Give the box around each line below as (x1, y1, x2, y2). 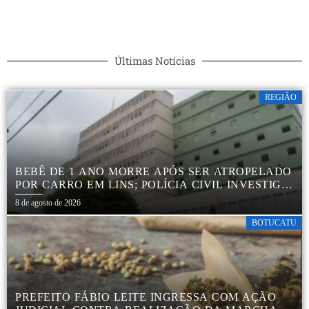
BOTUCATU (252, 218, 297, 228)
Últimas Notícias (114, 54, 195, 68)
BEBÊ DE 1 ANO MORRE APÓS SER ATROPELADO (15, 166, 292, 177)
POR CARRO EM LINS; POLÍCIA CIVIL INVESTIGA (15, 179, 290, 190)
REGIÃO (265, 92, 297, 102)
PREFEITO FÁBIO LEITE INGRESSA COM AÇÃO (15, 291, 276, 303)
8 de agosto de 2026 (15, 198, 81, 208)
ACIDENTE (15, 192, 74, 203)
